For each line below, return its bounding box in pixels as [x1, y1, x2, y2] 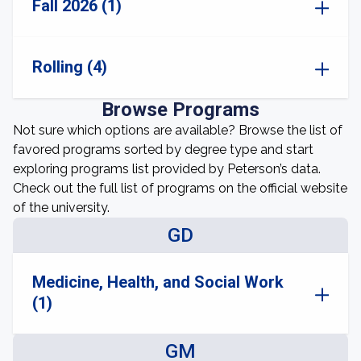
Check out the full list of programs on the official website [13, 180, 347, 196]
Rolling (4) [32, 57, 107, 77]
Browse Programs [102, 98, 259, 121]
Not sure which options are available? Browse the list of [13, 122, 342, 138]
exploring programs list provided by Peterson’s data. [13, 161, 321, 176]
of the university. [13, 200, 110, 215]
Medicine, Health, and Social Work [32, 272, 284, 292]
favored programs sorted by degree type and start [13, 142, 313, 157]
